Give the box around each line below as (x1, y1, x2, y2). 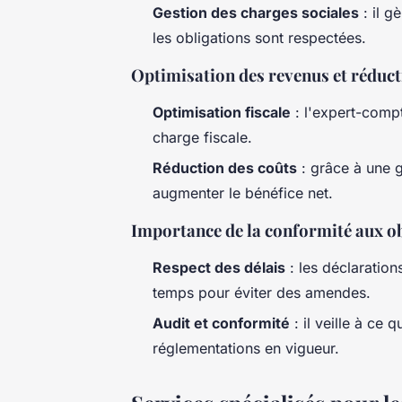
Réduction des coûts (153, 158, 297, 177)
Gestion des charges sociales (153, 3, 359, 22)
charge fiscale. (153, 127, 252, 146)
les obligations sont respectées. (153, 28, 366, 47)
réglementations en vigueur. (153, 339, 339, 358)
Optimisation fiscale (153, 102, 291, 121)
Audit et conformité (153, 314, 290, 333)
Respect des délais (153, 258, 285, 276)
